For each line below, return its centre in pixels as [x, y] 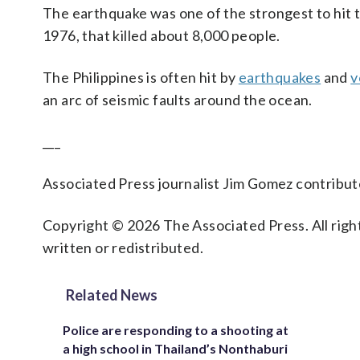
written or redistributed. [123, 247]
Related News [112, 295]
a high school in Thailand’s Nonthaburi [175, 348]
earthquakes [280, 77]
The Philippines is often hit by [141, 77]
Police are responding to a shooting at [176, 330]
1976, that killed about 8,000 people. [162, 35]
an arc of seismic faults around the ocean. [178, 100]
